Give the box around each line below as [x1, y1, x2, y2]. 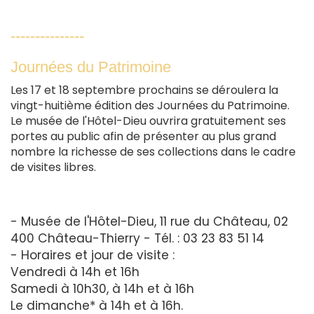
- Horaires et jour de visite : [11, 246, 175, 264]
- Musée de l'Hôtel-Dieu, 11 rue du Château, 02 [11, 212, 288, 230]
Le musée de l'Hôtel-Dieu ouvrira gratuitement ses [11, 112, 286, 129]
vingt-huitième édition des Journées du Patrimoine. [11, 97, 289, 114]
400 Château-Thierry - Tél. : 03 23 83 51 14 [11, 229, 264, 247]
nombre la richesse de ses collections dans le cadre [11, 143, 296, 160]
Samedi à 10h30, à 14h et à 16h [11, 280, 194, 297]
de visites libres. [11, 158, 96, 175]
